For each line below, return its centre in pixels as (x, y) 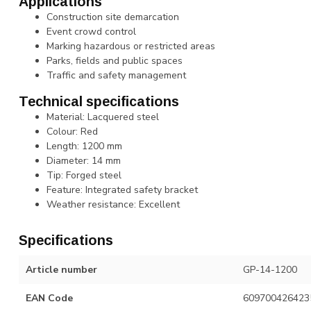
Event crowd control (91, 31)
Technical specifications (99, 102)
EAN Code (49, 299)
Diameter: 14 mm (84, 161)
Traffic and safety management (116, 75)
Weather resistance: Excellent (113, 205)
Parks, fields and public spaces (115, 60)
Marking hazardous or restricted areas (131, 46)
